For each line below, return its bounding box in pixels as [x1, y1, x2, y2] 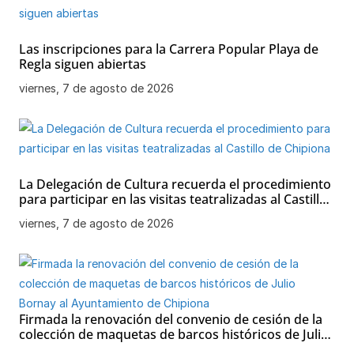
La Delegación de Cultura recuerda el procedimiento [19, 175, 331, 194]
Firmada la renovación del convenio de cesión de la [19, 311, 322, 329]
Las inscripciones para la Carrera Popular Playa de [19, 40, 318, 58]
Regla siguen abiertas [19, 55, 146, 73]
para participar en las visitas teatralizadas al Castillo [19, 190, 327, 209]
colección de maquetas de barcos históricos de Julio [19, 326, 329, 344]
